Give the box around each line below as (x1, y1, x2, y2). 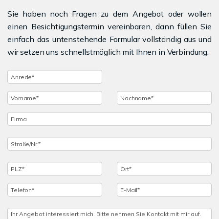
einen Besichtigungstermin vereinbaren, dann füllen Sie (7, 22, 212, 32)
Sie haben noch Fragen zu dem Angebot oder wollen (7, 9, 212, 19)
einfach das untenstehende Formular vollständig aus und (7, 34, 212, 44)
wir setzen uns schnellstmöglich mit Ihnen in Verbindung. (7, 47, 209, 57)
